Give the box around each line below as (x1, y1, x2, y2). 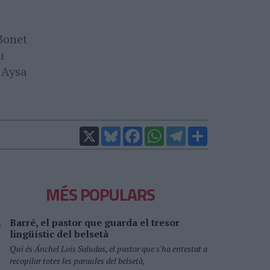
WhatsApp (164, 125, 201, 137)
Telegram (186, 125, 219, 137)
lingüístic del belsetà (10, 227, 108, 240)
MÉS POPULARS (45, 181, 155, 207)
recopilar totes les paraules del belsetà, (10, 255, 145, 266)
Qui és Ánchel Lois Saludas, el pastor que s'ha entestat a (10, 243, 207, 254)
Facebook (142, 125, 178, 137)
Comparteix (207, 125, 248, 137)
